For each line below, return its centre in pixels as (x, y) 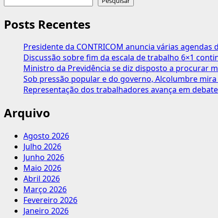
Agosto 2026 (46, 136)
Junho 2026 (44, 157)
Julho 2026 (42, 147)
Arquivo (27, 113)
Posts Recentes (47, 24)
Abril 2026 (42, 179)
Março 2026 (45, 190)
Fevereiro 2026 (50, 200)
